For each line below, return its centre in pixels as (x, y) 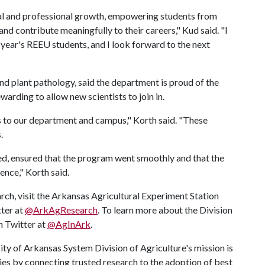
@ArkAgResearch (61, 210)
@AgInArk (69, 224)
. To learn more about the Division (165, 210)
